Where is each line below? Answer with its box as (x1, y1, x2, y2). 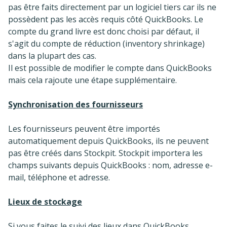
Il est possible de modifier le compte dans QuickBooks (8, 62, 212, 73)
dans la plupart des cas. (8, 50, 96, 61)
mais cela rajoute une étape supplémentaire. (8, 74, 177, 86)
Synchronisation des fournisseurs (8, 98, 143, 110)
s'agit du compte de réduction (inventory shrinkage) (8, 37, 205, 49)
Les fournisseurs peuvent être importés (8, 123, 160, 134)
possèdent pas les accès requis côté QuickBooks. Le (8, 13, 203, 25)
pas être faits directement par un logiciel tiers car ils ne (8, 1, 216, 13)
